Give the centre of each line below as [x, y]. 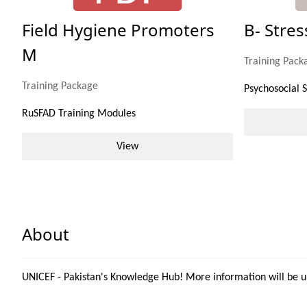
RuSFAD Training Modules [79, 114]
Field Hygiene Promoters [118, 30]
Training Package [60, 87]
